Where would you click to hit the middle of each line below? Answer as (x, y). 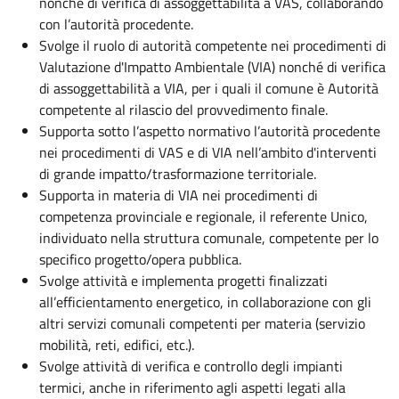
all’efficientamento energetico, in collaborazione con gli (205, 301)
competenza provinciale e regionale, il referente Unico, (204, 216)
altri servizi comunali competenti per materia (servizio (202, 323)
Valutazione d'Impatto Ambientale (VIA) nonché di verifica (212, 66)
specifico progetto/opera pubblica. (140, 259)
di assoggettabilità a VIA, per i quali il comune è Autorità (209, 88)
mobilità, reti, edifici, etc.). (117, 344)
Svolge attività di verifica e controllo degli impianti (191, 366)
